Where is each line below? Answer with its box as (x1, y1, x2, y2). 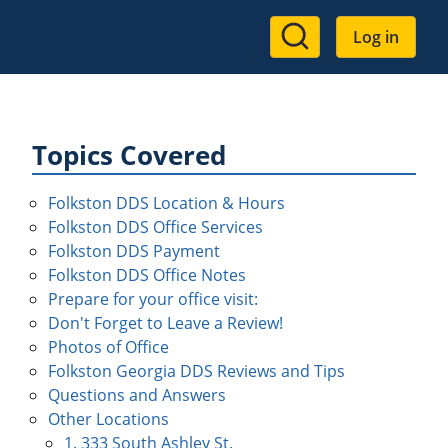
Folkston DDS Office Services (48, 216, 263, 238)
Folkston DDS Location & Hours (48, 192, 285, 214)
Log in (353, 26, 399, 48)
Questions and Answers (48, 384, 226, 406)
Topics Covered (32, 138, 226, 173)
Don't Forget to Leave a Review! (48, 312, 283, 334)
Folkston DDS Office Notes (48, 264, 246, 286)
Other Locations (48, 408, 169, 430)
